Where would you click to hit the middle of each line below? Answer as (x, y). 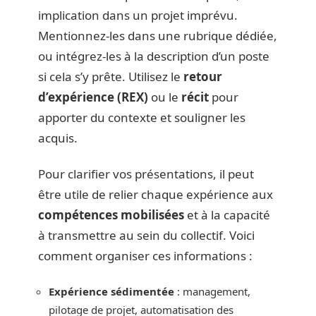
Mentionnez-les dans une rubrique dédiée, (158, 35)
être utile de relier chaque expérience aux (156, 195)
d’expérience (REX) (93, 97)
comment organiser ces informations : (145, 256)
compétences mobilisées (111, 215)
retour (203, 76)
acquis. (58, 138)
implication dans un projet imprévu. (138, 15)
